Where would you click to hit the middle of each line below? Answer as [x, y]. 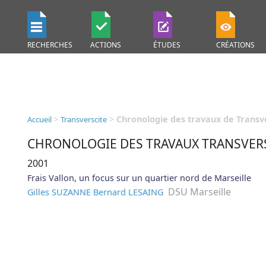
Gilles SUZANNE [59, 192]
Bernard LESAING [128, 192]
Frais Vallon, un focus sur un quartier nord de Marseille [139, 178]
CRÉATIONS [235, 45]
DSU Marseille [198, 192]
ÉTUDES [167, 45]
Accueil [40, 119]
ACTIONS [106, 45]
